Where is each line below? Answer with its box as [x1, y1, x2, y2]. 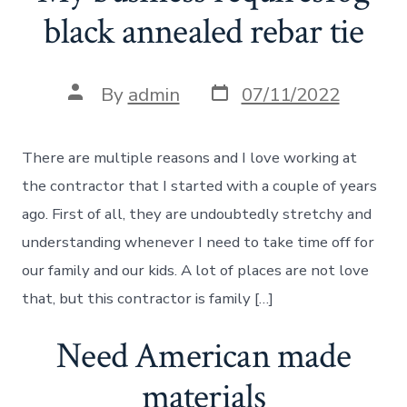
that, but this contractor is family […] [22, 287, 274, 309]
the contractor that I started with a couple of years [22, 174, 378, 196]
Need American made [56, 333, 351, 381]
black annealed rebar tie [43, 8, 364, 56]
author [66, 97, 125, 124]
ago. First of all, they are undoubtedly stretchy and [22, 203, 372, 224]
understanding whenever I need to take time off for [22, 231, 375, 253]
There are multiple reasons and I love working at [22, 146, 358, 168]
